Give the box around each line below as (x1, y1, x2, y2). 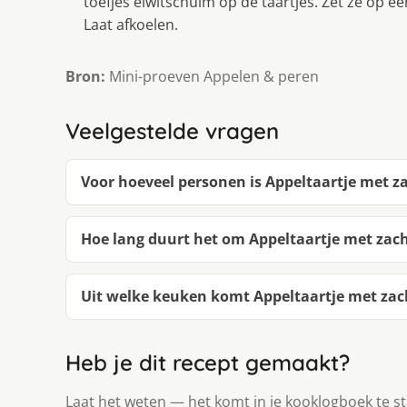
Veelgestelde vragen (65, 116, 279, 144)
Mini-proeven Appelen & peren (105, 65, 319, 86)
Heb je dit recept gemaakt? (65, 348, 350, 376)
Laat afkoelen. (84, 14, 178, 35)
